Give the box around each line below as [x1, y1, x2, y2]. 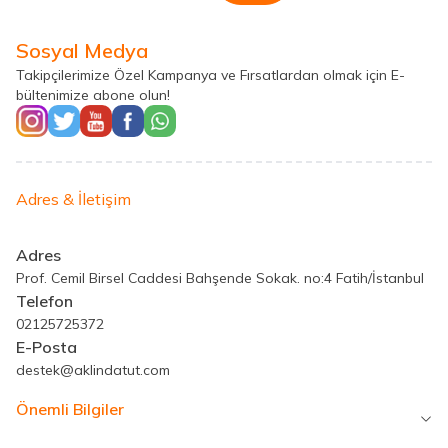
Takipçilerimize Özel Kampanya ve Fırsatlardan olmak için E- [16, 65, 405, 84]
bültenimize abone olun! [16, 85, 170, 104]
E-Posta [16, 336, 77, 357]
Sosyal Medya [16, 37, 148, 63]
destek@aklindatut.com [16, 360, 170, 379]
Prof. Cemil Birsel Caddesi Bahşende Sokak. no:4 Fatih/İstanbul [16, 268, 424, 287]
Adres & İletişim [16, 188, 131, 209]
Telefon [16, 290, 73, 311]
